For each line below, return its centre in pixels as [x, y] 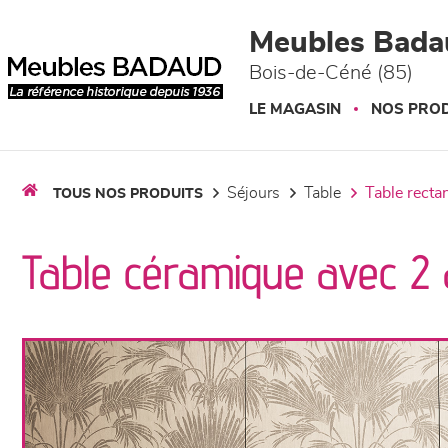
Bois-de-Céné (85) [331, 73]
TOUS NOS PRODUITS [128, 194]
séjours [258, 193]
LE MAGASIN [295, 109]
